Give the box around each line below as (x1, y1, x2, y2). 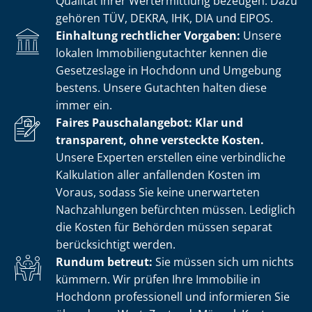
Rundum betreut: (56, 253, 153, 270)
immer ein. (56, 97, 112, 113)
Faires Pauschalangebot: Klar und (56, 114, 243, 130)
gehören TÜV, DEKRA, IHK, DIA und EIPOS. (56, 10, 273, 26)
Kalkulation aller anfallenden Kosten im (56, 166, 260, 182)
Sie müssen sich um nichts (153, 253, 294, 270)
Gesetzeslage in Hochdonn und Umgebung (56, 62, 281, 78)
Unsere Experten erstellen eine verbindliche (56, 149, 286, 165)
